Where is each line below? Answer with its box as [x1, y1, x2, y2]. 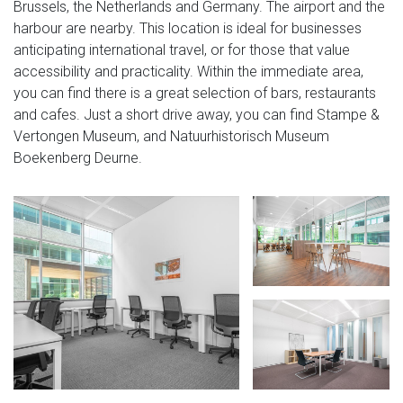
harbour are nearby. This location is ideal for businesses [13, 19, 362, 37]
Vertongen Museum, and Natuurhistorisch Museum [13, 127, 329, 145]
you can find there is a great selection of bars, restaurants [13, 84, 376, 102]
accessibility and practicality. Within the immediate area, [13, 62, 363, 80]
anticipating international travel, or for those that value [13, 40, 350, 58]
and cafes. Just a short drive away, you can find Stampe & [13, 105, 380, 123]
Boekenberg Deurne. [13, 148, 142, 166]
